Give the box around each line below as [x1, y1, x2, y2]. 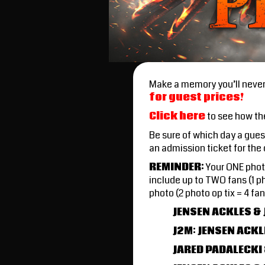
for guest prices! [149, 90, 244, 104]
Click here [149, 109, 205, 123]
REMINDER [149, 160, 201, 174]
